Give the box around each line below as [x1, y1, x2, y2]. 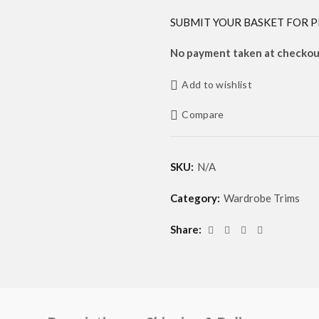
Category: [170, 192, 222, 205]
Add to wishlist [182, 78, 252, 90]
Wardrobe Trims [224, 192, 300, 205]
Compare [182, 108, 224, 121]
